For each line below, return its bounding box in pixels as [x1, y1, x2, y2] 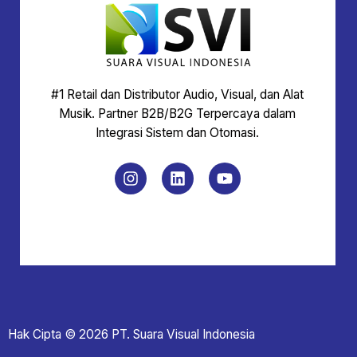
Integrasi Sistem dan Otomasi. [96, 125, 260, 141]
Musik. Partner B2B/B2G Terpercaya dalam [59, 106, 296, 122]
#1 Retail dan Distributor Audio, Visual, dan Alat [51, 87, 304, 103]
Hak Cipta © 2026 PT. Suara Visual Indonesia [8, 327, 255, 342]
